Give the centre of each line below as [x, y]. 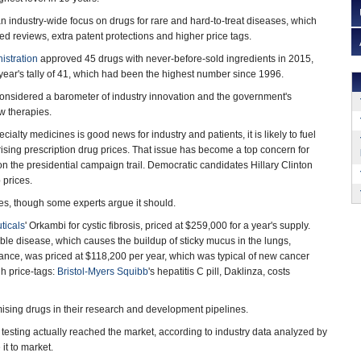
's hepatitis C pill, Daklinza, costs [219, 272]
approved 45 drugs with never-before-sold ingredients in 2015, [176, 59]
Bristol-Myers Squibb [103, 272]
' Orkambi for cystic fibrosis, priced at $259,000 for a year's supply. [168, 226]
